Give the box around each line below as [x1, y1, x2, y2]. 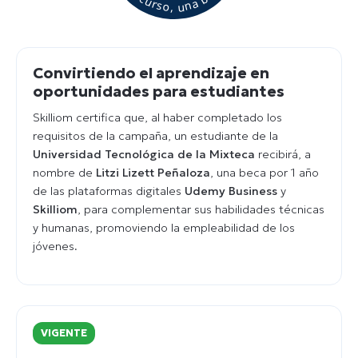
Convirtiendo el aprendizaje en [33, 63, 269, 82]
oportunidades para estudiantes [33, 82, 284, 101]
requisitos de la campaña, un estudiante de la [33, 128, 278, 143]
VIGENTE [41, 325, 87, 340]
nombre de [33, 165, 96, 180]
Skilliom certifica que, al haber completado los [33, 109, 282, 125]
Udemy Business [185, 183, 277, 198]
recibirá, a [255, 146, 311, 161]
